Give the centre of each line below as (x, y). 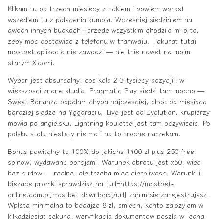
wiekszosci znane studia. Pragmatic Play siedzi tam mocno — (106, 91)
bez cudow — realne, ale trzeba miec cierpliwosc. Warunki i (104, 173)
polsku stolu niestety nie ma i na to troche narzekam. (94, 134)
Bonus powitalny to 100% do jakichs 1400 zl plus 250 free (101, 151)
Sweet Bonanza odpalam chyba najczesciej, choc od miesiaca (107, 101)
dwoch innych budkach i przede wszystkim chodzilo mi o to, (103, 30)
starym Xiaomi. (31, 62)
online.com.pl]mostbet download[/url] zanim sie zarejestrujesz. (109, 194)
